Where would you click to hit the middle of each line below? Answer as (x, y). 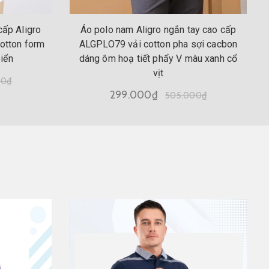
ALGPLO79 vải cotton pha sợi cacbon (158, 44)
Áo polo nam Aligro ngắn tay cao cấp (158, 29)
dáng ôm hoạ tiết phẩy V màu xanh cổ (158, 58)
